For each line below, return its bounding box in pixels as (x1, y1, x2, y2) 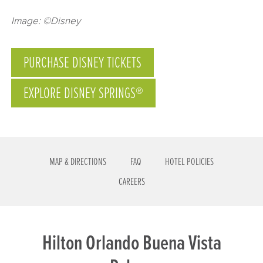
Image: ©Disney (11, 14, 81, 27)
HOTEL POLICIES (165, 155, 214, 169)
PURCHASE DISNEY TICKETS (23, 53, 142, 74)
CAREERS (118, 175, 145, 189)
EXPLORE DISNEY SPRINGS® (23, 84, 144, 104)
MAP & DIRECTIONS (49, 155, 106, 169)
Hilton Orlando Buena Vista (42, 230, 221, 258)
